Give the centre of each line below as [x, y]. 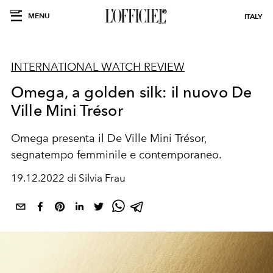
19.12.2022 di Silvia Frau [68, 178]
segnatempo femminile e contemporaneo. [116, 155]
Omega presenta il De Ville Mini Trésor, [109, 138]
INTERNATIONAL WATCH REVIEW [98, 67]
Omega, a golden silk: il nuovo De [132, 92]
